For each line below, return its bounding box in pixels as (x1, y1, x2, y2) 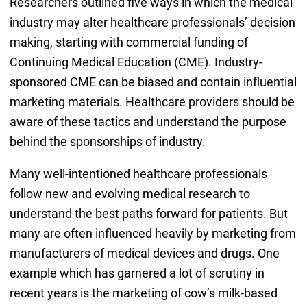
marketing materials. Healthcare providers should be (9, 94, 295, 109)
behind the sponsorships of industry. (9, 134, 206, 149)
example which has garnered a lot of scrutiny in (9, 265, 265, 280)
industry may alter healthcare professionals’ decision (9, 14, 295, 29)
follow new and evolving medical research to (9, 186, 250, 201)
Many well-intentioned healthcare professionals (9, 166, 267, 181)
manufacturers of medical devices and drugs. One (9, 245, 280, 260)
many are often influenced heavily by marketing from (9, 225, 296, 241)
